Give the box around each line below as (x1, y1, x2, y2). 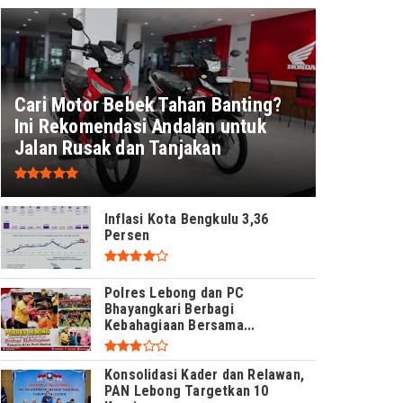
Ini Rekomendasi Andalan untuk (14, 115, 266, 139)
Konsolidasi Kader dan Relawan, (104, 365, 304, 383)
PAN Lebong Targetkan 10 (104, 381, 269, 399)
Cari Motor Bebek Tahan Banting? (14, 94, 282, 117)
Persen (104, 226, 150, 244)
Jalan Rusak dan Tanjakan (14, 137, 221, 160)
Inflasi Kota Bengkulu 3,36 (104, 210, 269, 228)
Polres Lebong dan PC (104, 283, 244, 301)
